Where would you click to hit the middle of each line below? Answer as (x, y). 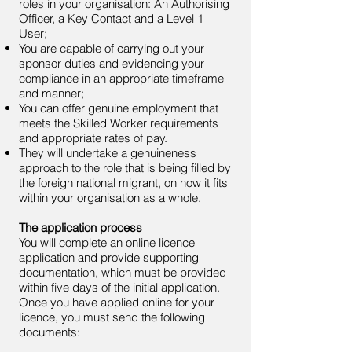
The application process (81, 227)
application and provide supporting (109, 257)
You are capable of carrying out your (112, 48)
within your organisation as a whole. (110, 198)
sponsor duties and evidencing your (112, 63)
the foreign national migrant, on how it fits (123, 183)
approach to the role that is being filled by (125, 168)
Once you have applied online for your (117, 302)
